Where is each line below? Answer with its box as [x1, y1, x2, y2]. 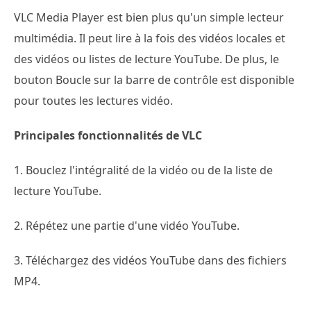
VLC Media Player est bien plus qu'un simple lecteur [14, 9, 284, 25]
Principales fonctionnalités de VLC [14, 127, 202, 143]
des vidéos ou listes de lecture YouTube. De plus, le [14, 51, 279, 67]
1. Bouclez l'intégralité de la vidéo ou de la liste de [14, 162, 273, 178]
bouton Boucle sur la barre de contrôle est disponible [14, 72, 294, 87]
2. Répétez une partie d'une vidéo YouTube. [14, 217, 239, 233]
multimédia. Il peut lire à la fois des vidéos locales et [14, 30, 285, 46]
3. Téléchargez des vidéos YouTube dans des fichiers [14, 252, 287, 268]
